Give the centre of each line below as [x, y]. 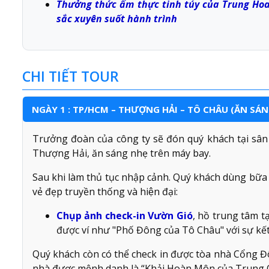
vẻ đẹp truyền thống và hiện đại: [106, 192]
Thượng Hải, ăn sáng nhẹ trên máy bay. [123, 153]
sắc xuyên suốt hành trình [118, 19]
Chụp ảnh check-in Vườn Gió [125, 216]
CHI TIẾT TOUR [71, 77]
